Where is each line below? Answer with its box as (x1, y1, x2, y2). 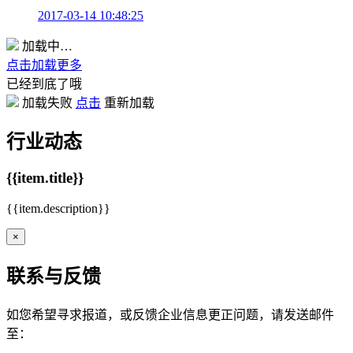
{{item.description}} (6, 202, 110, 216)
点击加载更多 (6, 58, 82, 72)
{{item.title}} (6, 169, 84, 187)
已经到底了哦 (6, 76, 82, 91)
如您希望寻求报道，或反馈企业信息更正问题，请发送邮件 (6, 307, 334, 321)
